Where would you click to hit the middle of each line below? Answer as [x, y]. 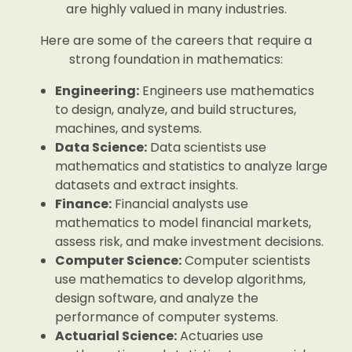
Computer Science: [118, 260]
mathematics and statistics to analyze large [191, 166]
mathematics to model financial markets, [183, 223]
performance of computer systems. [167, 317]
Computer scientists [246, 260]
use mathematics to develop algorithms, [180, 279]
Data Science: [101, 147]
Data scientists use [207, 147]
